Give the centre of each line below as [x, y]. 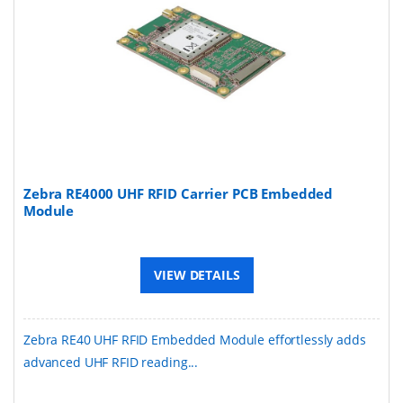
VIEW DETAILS [197, 274]
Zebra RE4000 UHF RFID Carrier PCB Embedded [179, 193]
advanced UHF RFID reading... [111, 362]
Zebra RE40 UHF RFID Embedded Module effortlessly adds [195, 339]
